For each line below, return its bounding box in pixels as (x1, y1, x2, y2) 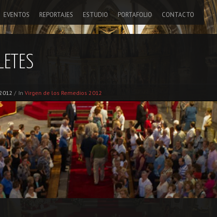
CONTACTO (162, 11, 194, 19)
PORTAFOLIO (118, 11, 152, 19)
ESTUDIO (83, 11, 108, 19)
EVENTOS (3, 11, 30, 19)
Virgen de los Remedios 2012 (25, 89, 102, 96)
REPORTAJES (39, 11, 73, 19)
